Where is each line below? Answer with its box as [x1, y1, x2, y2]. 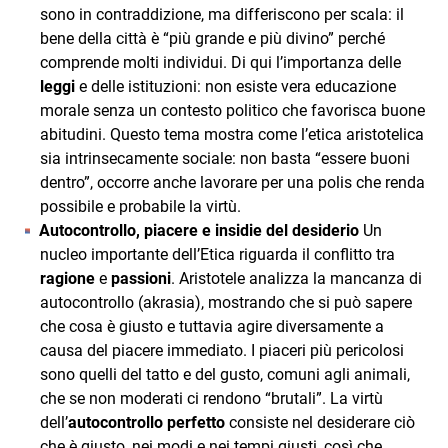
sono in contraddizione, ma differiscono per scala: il [40, 5, 404, 24]
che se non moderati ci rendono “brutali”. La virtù [40, 389, 383, 408]
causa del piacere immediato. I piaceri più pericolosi [40, 341, 404, 360]
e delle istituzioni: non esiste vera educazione [75, 77, 396, 96]
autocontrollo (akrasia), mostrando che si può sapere [40, 293, 412, 312]
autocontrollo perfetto [68, 413, 225, 432]
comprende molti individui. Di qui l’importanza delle [40, 53, 401, 72]
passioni [111, 269, 171, 288]
